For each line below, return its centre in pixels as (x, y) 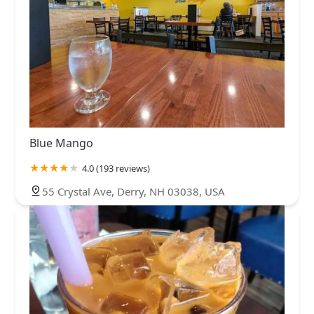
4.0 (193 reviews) (116, 169)
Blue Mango (61, 143)
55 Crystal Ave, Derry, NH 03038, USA (134, 192)
